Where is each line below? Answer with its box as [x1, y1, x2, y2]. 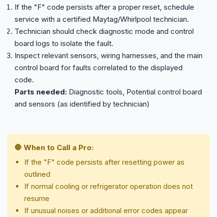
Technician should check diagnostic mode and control [15, 26, 194, 36]
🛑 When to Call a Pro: [15, 142, 93, 152]
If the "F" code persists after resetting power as [24, 157, 185, 167]
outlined [24, 169, 50, 179]
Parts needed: [15, 87, 67, 96]
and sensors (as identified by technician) [15, 99, 150, 108]
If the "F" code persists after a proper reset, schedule [15, 2, 194, 12]
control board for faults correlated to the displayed [15, 62, 183, 72]
